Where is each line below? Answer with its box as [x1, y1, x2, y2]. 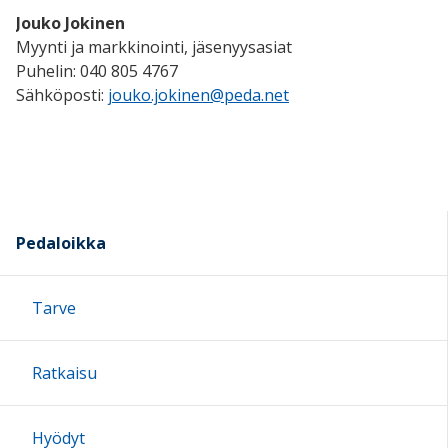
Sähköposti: [16, 84, 108, 107]
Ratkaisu [32, 362, 97, 385]
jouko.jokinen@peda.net [108, 84, 289, 107]
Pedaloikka [16, 232, 106, 255]
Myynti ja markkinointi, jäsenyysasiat [16, 36, 292, 59]
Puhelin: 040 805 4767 [16, 60, 178, 83]
